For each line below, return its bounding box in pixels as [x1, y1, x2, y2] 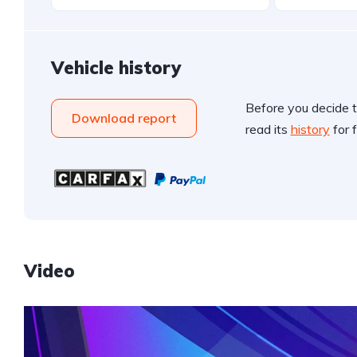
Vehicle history [51, 57, 181, 79]
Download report [72, 110, 176, 126]
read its [245, 121, 291, 137]
